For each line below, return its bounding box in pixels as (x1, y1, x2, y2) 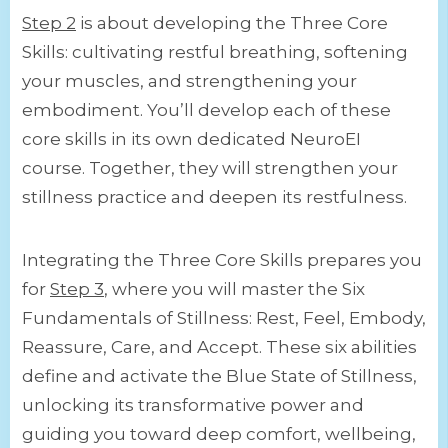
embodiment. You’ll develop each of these (22, 100, 391, 121)
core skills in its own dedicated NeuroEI (22, 129, 361, 150)
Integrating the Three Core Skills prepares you (22, 250, 422, 271)
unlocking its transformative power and (22, 395, 364, 416)
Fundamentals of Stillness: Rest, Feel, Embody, (22, 308, 426, 329)
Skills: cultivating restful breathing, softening (22, 42, 408, 63)
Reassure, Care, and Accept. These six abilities (22, 337, 417, 358)
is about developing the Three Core (76, 13, 388, 34)
